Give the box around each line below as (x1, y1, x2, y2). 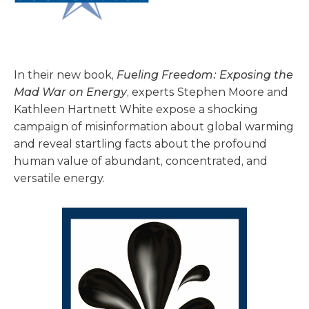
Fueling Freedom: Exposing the (117, 68, 293, 81)
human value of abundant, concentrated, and (14, 154, 268, 168)
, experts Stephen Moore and (127, 85, 288, 99)
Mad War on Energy (14, 85, 127, 99)
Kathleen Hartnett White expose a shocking (14, 102, 258, 116)
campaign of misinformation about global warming (14, 119, 294, 133)
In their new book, (14, 68, 117, 81)
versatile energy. (14, 171, 105, 185)
